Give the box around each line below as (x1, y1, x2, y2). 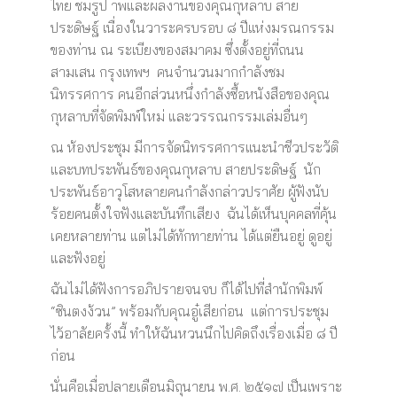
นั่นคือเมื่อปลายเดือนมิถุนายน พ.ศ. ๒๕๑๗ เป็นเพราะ (50, 378, 342, 395)
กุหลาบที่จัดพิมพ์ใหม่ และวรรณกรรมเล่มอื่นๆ (50, 107, 307, 125)
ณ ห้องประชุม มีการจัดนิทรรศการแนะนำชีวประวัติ (50, 138, 339, 156)
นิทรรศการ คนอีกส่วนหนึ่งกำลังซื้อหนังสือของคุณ (50, 85, 330, 103)
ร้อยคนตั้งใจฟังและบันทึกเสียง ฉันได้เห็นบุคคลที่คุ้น (50, 205, 337, 222)
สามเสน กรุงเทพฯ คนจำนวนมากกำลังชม (50, 63, 284, 81)
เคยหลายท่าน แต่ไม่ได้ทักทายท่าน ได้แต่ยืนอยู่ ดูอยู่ (50, 227, 332, 245)
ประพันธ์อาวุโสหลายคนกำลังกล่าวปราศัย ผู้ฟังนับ (50, 183, 329, 200)
